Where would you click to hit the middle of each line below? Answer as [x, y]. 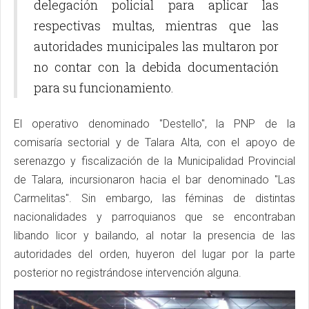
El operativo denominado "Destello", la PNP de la [154, 124]
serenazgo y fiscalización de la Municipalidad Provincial [154, 161]
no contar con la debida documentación [156, 67]
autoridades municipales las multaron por [156, 47]
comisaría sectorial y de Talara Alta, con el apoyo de [154, 143]
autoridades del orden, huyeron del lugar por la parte [154, 255]
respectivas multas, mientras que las [156, 26]
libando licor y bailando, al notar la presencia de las [154, 236]
